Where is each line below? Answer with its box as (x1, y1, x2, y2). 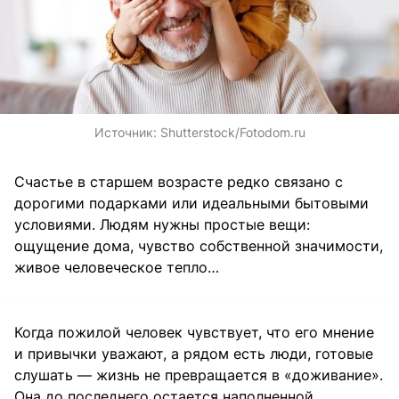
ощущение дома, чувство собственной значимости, (14, 236, 383, 255)
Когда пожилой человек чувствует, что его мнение (14, 322, 374, 341)
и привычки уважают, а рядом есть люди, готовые (14, 344, 373, 362)
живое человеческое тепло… (14, 257, 219, 276)
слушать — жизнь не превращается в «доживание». (14, 365, 383, 384)
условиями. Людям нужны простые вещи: (14, 215, 310, 233)
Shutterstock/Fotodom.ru (159, 124, 305, 140)
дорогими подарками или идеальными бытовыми (14, 193, 369, 212)
